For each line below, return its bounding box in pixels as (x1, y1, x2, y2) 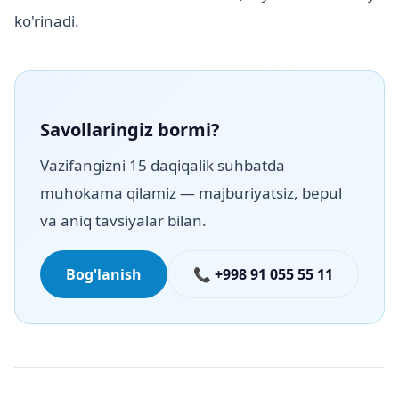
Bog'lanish (66, 265, 142, 285)
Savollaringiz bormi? (40, 118, 220, 142)
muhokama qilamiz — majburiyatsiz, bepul (40, 183, 342, 204)
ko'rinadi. (14, 11, 79, 32)
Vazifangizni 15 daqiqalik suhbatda (40, 155, 285, 176)
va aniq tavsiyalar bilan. (40, 210, 207, 232)
